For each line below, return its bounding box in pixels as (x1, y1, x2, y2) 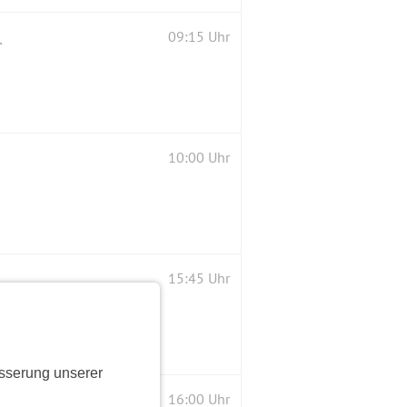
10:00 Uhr (168, 147, 230, 166)
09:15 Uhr (168, 26, 230, 45)
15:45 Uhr (168, 268, 230, 287)
